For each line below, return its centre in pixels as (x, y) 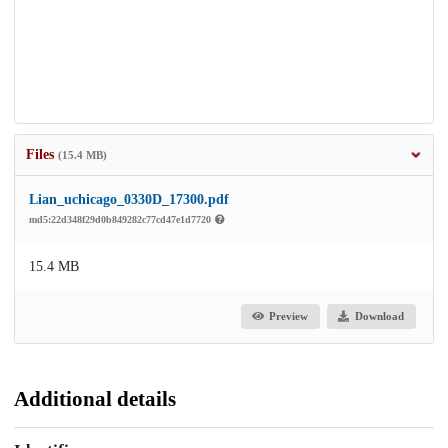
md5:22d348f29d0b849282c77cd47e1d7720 (121, 219)
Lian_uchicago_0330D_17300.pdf (129, 199)
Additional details (95, 398)
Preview (289, 316)
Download (379, 316)
